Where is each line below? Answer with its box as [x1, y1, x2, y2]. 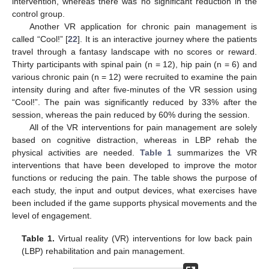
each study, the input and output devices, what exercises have [12, 185, 257, 195]
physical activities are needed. [12, 147, 140, 157]
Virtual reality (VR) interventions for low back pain [55, 234, 252, 244]
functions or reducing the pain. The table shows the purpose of [12, 172, 257, 183]
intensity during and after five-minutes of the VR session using [12, 84, 257, 94]
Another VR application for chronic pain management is [29, 21, 257, 31]
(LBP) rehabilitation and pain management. [22, 246, 186, 256]
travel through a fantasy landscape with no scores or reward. [12, 46, 257, 56]
